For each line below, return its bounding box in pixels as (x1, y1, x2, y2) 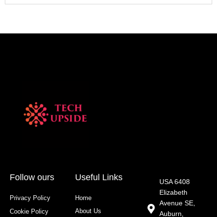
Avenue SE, (159, 200, 196, 207)
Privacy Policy (10, 194, 50, 202)
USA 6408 (159, 178, 190, 186)
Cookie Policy (10, 208, 48, 216)
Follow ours (10, 172, 54, 183)
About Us (75, 207, 101, 215)
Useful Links (75, 172, 123, 183)
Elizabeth (159, 189, 188, 197)
